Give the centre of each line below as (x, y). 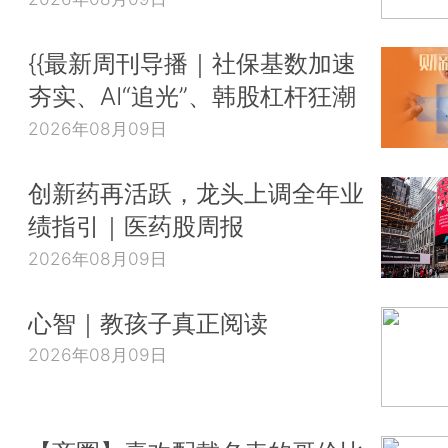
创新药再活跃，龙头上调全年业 (196, 192)
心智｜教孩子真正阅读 (148, 322)
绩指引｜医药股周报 (136, 225)
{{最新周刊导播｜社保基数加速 (192, 63)
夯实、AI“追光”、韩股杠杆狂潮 (192, 96)
